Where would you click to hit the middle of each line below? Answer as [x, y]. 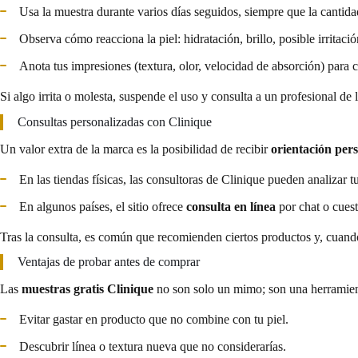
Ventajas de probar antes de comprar [109, 262]
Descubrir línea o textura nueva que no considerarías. [153, 347]
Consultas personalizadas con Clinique [115, 121]
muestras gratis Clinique [88, 289]
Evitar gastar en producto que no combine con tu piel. [154, 320]
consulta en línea [231, 206]
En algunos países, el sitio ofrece [103, 206]
